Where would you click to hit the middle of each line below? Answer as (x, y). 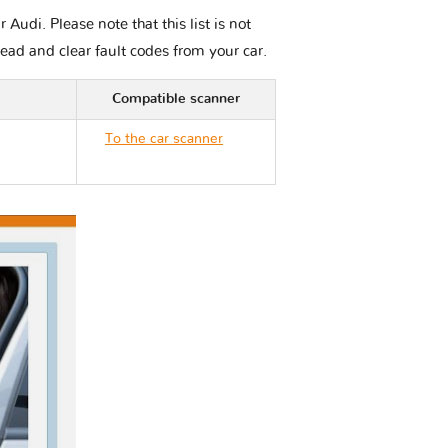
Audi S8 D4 (141, 164)
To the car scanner (164, 139)
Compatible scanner (176, 99)
